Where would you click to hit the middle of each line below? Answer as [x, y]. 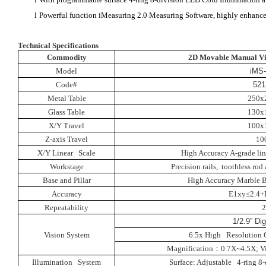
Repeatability [66, 207]
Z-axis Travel [66, 139]
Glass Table [66, 112]
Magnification [190, 248]
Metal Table [66, 98]
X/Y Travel [66, 125]
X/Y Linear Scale [66, 153]
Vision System [66, 235]
